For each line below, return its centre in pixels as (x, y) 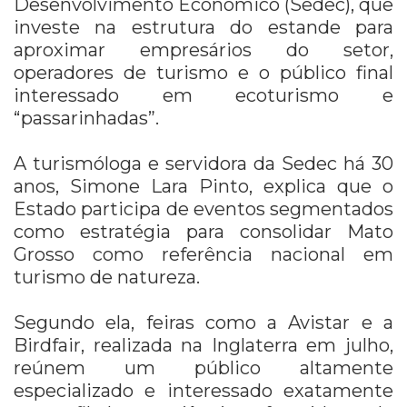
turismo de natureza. (107, 277)
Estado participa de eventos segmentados (203, 208)
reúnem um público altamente (203, 367)
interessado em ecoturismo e (203, 95)
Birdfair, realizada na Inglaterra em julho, (203, 345)
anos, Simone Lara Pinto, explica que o (203, 186)
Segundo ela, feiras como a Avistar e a (203, 322)
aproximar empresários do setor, (203, 50)
